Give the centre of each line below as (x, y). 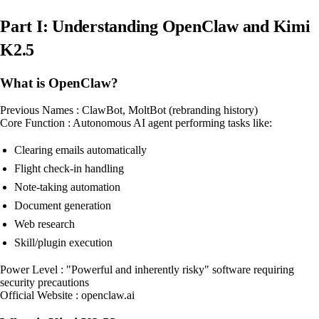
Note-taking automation (67, 187)
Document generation (63, 206)
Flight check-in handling (69, 169)
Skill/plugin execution (63, 243)
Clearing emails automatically (80, 150)
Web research (45, 224)
